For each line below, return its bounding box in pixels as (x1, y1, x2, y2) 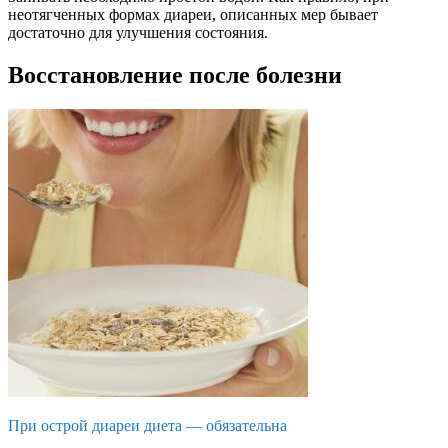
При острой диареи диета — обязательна (8, 417, 287, 435)
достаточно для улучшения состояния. (8, 24, 268, 42)
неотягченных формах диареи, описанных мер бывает (8, 6, 378, 24)
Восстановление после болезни (8, 62, 342, 89)
